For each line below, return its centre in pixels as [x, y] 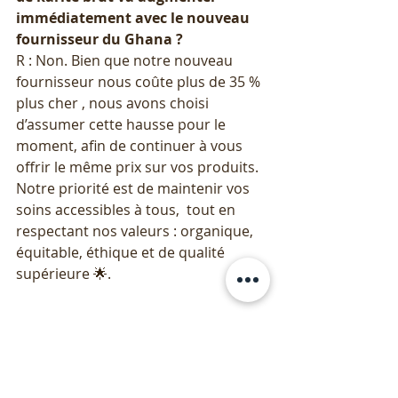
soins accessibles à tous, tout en [127, 210]
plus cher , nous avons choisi [114, 103]
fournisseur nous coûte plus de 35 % [140, 82]
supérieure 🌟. [64, 274]
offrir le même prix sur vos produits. [139, 167]
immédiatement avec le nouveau [135, 18]
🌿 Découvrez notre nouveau [114, 338]
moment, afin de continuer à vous [131, 146]
